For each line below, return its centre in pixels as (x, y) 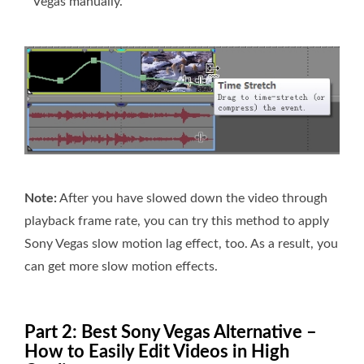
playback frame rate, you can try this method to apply (177, 221)
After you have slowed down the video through (192, 199)
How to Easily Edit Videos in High (157, 352)
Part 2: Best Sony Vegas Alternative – (171, 333)
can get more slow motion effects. (121, 267)
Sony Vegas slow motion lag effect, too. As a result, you (181, 244)
